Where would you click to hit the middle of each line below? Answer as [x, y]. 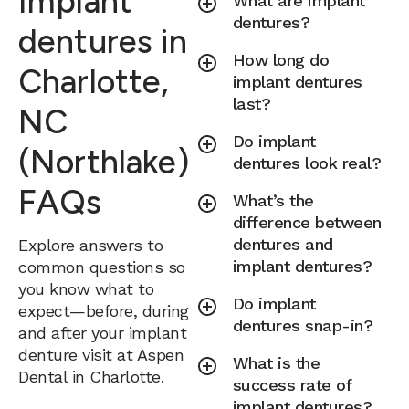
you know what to [86, 288]
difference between [307, 222]
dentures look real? [307, 163]
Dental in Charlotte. [91, 376]
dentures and [283, 244]
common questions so [102, 267]
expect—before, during [104, 310]
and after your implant [102, 332]
